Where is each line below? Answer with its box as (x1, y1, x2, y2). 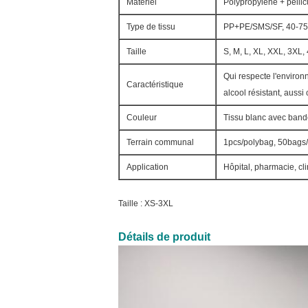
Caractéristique (126, 80, 184, 89)
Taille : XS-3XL (118, 199, 173, 208)
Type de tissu (126, 22, 175, 32)
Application (126, 162, 168, 172)
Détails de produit (118, 231, 210, 243)
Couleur (126, 113, 157, 122)
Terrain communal (126, 137, 194, 147)
